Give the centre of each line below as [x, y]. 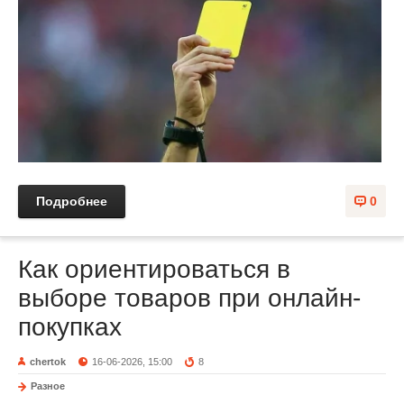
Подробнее [72, 201]
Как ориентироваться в [154, 269]
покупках [70, 326]
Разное [48, 386]
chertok [48, 361]
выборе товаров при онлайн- [189, 298]
